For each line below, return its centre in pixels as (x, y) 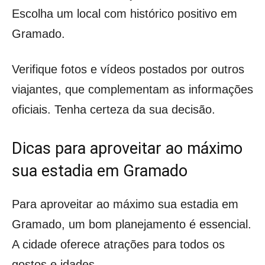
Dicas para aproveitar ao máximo (127, 148)
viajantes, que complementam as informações (132, 89)
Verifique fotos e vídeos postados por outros (128, 69)
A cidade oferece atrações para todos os (118, 244)
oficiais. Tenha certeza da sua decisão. (114, 109)
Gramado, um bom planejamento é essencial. (132, 224)
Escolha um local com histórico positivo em (125, 13)
